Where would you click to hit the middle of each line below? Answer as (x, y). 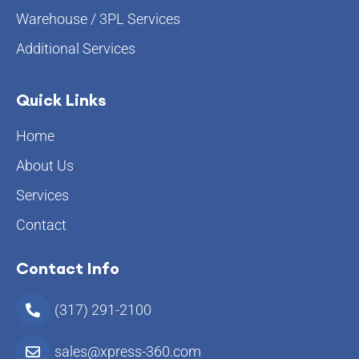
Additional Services (76, 48)
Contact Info (68, 268)
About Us (45, 165)
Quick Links (61, 99)
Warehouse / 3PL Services (98, 18)
